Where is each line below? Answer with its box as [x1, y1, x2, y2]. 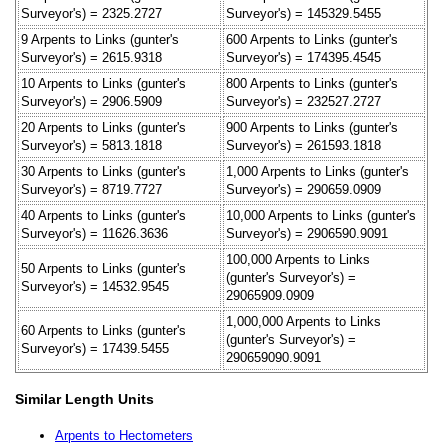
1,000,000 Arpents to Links [226, 313, 381, 329]
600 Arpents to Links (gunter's [226, 31, 398, 47]
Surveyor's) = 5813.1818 [21, 137, 162, 153]
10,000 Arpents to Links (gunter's [226, 207, 416, 223]
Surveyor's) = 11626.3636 [21, 225, 168, 241]
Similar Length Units [15, 391, 154, 408]
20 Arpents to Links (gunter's [21, 119, 186, 135]
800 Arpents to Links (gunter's [226, 75, 398, 91]
